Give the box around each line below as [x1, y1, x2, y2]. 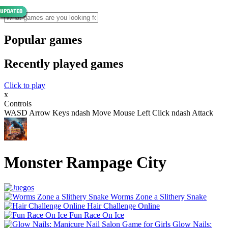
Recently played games [4, 56, 123, 70]
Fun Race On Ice [69, 210, 124, 219]
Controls [4, 99, 32, 108]
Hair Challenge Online [87, 201, 160, 210]
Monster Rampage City [4, 153, 166, 172]
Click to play [4, 80, 45, 90]
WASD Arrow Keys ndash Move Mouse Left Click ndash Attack [4, 108, 213, 117]
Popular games [4, 33, 82, 46]
